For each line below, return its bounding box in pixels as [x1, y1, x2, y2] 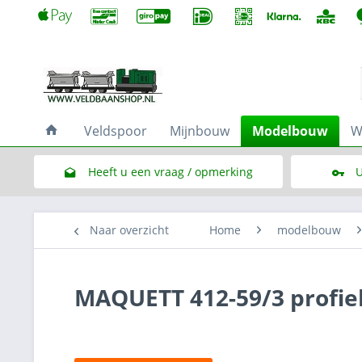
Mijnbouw [170, 122, 229, 140]
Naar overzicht [90, 222, 169, 238]
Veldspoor [84, 122, 147, 140]
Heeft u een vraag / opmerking [87, 164, 253, 179]
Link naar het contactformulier [87, 197, 253, 213]
